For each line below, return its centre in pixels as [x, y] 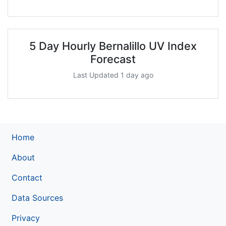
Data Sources [37, 197]
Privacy [26, 218]
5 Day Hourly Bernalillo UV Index [113, 46]
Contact [27, 177]
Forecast [113, 59]
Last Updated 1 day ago [113, 75]
